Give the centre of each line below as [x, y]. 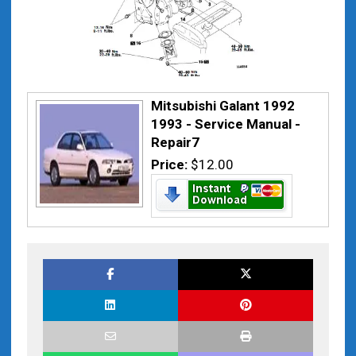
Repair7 [175, 142]
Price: [170, 164]
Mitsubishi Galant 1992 [222, 105]
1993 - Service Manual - [225, 124]
